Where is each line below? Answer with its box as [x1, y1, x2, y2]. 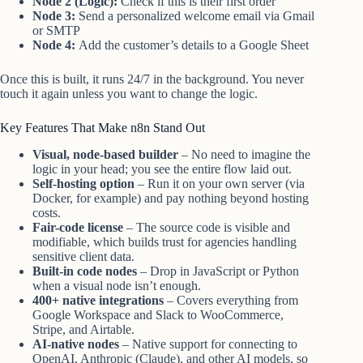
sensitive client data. [32, 250, 135, 264]
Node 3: [32, 9, 75, 23]
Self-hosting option [32, 177, 135, 191]
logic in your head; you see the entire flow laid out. [32, 162, 292, 177]
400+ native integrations [32, 293, 164, 308]
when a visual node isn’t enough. [32, 279, 201, 293]
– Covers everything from [164, 293, 298, 308]
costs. [32, 206, 61, 220]
